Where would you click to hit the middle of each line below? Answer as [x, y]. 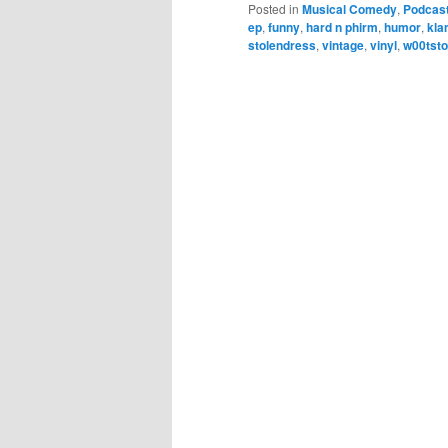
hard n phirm [342, 27]
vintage [343, 45]
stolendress [282, 45]
